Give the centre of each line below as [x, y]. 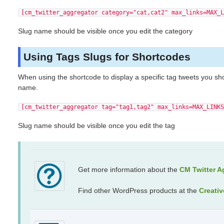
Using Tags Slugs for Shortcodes [107, 57]
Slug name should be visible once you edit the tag [96, 126]
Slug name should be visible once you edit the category [105, 31]
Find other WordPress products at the [138, 191]
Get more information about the [128, 170]
